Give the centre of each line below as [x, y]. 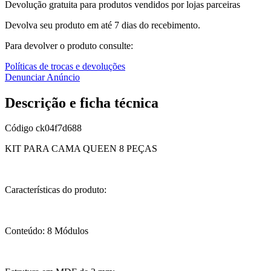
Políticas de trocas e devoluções [65, 66]
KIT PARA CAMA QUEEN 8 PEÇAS [81, 149]
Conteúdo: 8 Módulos [47, 231]
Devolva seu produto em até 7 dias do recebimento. [103, 25]
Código [20, 128]
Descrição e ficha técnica [82, 103]
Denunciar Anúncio [42, 77]
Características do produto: [56, 190]
